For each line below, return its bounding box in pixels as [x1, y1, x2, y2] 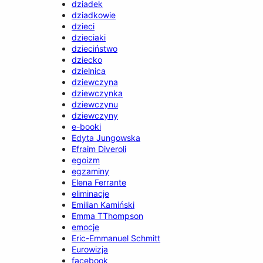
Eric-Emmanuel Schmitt [72, 232, 161, 243]
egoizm [72, 154, 100, 165]
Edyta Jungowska [72, 132, 141, 143]
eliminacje [72, 188, 110, 198]
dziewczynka [72, 87, 123, 98]
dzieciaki [72, 32, 106, 42]
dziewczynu [72, 99, 119, 109]
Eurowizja [72, 244, 109, 254]
